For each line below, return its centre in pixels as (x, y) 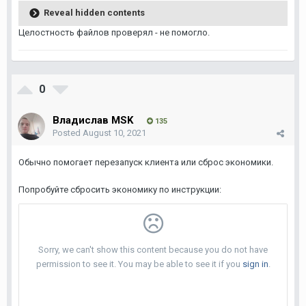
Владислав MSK (93, 120)
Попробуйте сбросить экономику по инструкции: (121, 190)
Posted (68, 133)
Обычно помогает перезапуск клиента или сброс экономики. (146, 162)
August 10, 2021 (114, 133)
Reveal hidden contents (94, 12)
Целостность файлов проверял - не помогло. (114, 32)
